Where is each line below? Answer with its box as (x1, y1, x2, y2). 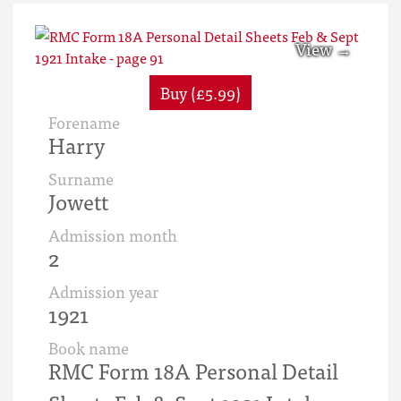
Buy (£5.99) (160, 80, 241, 106)
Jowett (48, 183, 108, 218)
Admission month (48, 222, 177, 248)
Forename (48, 109, 120, 135)
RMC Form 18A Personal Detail (48, 353, 338, 388)
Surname (48, 166, 114, 192)
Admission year (48, 278, 158, 304)
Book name (48, 335, 129, 361)
